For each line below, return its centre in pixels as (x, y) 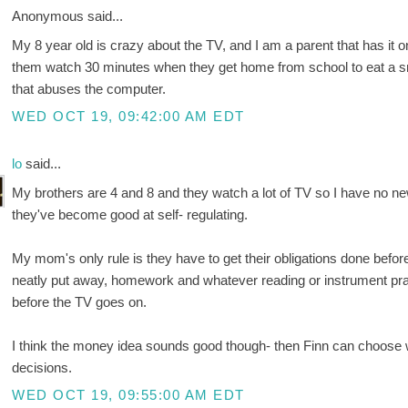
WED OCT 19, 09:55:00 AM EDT (128, 395)
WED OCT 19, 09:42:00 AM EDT (128, 117)
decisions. (42, 367)
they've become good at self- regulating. (130, 214)
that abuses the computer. (89, 88)
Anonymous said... (68, 16)
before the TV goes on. (80, 301)
